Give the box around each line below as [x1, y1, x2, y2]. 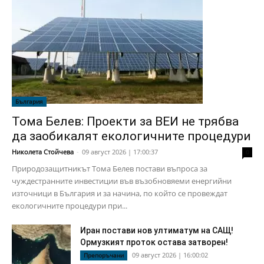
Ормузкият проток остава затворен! [80, 237, 228, 247]
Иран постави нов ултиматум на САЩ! [80, 226, 233, 236]
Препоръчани [84, 251, 124, 260]
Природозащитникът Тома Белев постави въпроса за [12, 163, 207, 174]
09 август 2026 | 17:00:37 [82, 147, 158, 157]
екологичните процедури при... [12, 200, 127, 212]
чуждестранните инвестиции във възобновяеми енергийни [12, 176, 232, 187]
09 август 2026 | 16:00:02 [132, 250, 208, 260]
